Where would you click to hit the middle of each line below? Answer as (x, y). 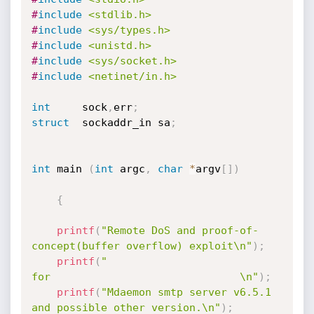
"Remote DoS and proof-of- (179, 231)
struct (50, 123)
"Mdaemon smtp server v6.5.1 (186, 292)
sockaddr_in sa (120, 123)
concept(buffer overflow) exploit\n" (142, 246)
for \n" (145, 277)
